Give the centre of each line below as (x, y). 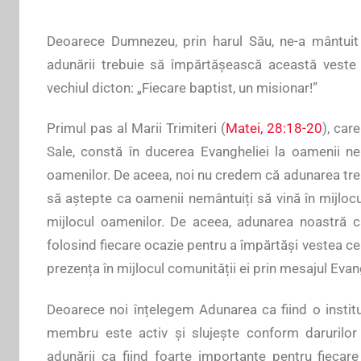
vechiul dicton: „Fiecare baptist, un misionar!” (182, 88)
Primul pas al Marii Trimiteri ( (137, 129)
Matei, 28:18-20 (274, 129)
